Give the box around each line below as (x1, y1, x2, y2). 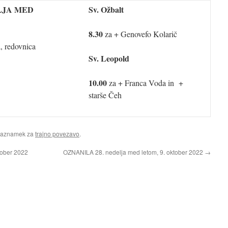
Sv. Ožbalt (89, 4, 126, 15)
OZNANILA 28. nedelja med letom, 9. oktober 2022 (63, 148, 205, 156)
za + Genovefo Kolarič (105, 28, 177, 39)
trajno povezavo (35, 129, 79, 138)
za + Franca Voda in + (109, 77, 183, 88)
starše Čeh (89, 90, 122, 100)
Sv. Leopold (89, 52, 129, 64)
